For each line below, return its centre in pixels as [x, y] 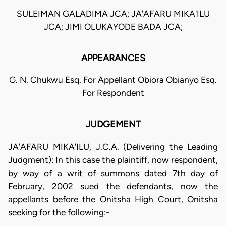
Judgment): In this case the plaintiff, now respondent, [113, 160]
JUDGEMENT [113, 124]
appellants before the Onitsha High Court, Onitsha [113, 199]
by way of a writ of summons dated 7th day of [113, 173]
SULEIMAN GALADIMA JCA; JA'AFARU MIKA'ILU [113, 14]
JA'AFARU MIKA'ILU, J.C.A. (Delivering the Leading [113, 147]
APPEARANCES [113, 58]
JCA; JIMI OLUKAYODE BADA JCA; [113, 27]
